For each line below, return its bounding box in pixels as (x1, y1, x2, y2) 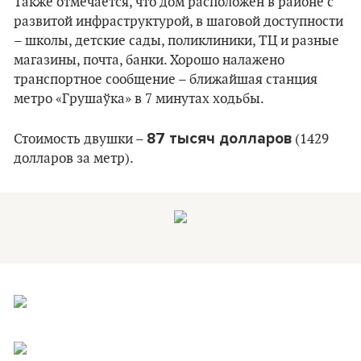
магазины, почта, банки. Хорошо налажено (14, 52, 284, 68)
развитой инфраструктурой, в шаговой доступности (14, 14, 343, 30)
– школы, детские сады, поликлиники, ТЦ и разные (14, 33, 339, 49)
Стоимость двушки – (14, 131, 147, 147)
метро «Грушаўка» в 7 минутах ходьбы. (14, 91, 264, 107)
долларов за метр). (14, 151, 134, 167)
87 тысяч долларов (147, 130, 292, 147)
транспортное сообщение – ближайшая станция (14, 72, 317, 88)
